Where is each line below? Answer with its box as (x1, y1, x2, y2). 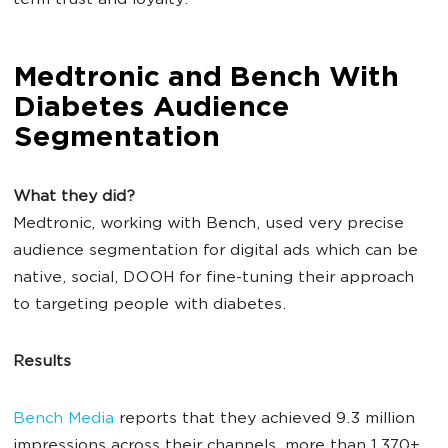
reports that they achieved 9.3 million (114, 411, 415, 428)
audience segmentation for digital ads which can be (13, 243, 418, 260)
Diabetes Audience (13, 94, 289, 124)
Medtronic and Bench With (13, 64, 398, 94)
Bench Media (13, 411, 114, 428)
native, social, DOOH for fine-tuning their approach (13, 270, 414, 287)
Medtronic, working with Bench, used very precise (13, 216, 404, 233)
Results (13, 354, 71, 371)
